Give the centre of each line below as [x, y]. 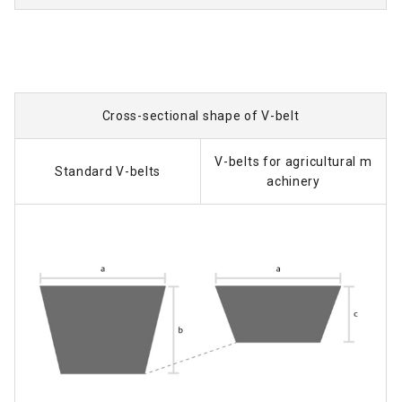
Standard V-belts [108, 171]
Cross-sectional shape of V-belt [201, 115]
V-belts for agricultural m [293, 161]
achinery [293, 181]
